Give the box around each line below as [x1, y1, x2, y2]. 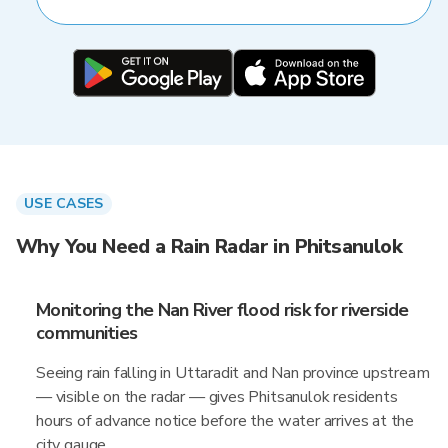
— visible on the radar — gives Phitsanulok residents [36, 386, 398, 408]
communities [36, 321, 138, 345]
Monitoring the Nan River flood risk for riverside [36, 298, 409, 322]
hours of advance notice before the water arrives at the [36, 410, 415, 432]
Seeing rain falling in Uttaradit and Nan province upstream [36, 362, 430, 384]
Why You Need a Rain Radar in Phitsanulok [16, 233, 402, 260]
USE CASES [24, 194, 104, 213]
